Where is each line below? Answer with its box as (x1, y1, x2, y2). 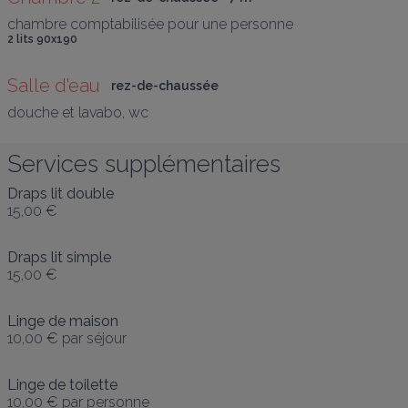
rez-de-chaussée (111, 77, 219, 93)
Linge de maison (7, 311, 118, 330)
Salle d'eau (7, 74, 100, 97)
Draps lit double (7, 184, 114, 202)
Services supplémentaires (7, 149, 280, 178)
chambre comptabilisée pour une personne (7, 15, 293, 33)
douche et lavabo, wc (7, 103, 148, 121)
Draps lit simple (7, 248, 111, 266)
